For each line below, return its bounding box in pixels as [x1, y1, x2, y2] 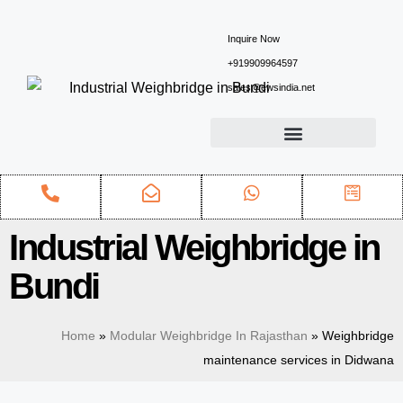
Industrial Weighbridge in [9, 228, 380, 267]
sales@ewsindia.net [227, 82, 315, 93]
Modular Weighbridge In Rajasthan [110, 329, 308, 343]
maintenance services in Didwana [203, 354, 394, 367]
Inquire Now [227, 33, 280, 44]
